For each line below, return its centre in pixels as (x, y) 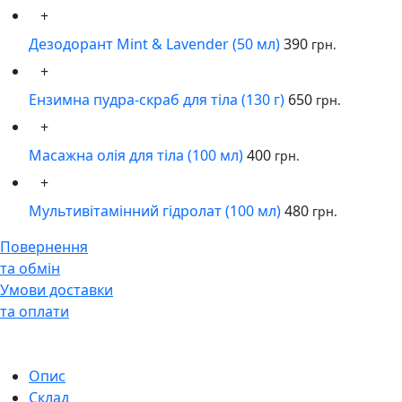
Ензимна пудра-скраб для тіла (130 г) (157, 100)
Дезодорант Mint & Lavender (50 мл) (154, 44)
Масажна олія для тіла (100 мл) (136, 156)
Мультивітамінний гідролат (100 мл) (155, 211)
